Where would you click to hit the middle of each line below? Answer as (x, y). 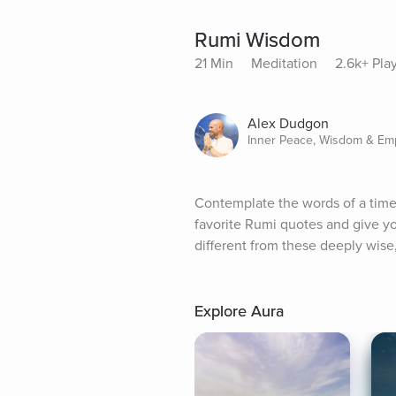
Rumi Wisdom (257, 41)
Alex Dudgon (288, 124)
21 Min (214, 64)
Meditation (284, 64)
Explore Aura (239, 312)
